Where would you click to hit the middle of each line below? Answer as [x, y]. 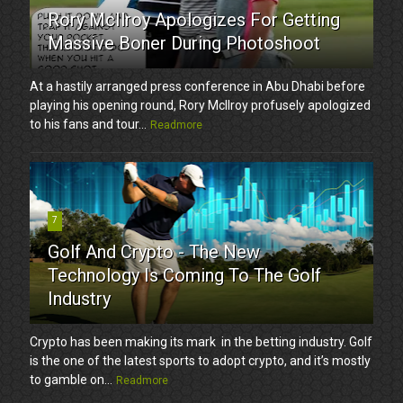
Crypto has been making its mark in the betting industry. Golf [201, 342]
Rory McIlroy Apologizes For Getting [194, 20]
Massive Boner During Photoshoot [184, 44]
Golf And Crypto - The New [154, 252]
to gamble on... [72, 380]
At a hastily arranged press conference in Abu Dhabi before [198, 87]
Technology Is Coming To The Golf [185, 276]
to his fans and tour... [89, 125]
